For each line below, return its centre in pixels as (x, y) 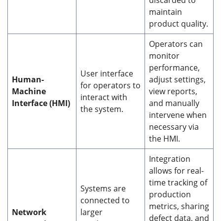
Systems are (103, 188)
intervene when (178, 115)
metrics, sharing (179, 206)
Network (29, 212)
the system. (102, 109)
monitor (164, 55)
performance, (174, 67)
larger (92, 212)
